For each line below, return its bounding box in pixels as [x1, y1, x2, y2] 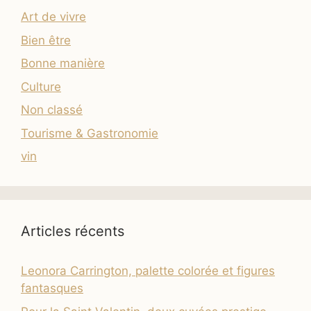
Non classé [21, 103, 83, 117]
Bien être [21, 33, 71, 47]
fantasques [21, 281, 83, 295]
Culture [21, 79, 61, 94]
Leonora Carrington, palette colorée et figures [21, 264, 275, 278]
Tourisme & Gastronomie [21, 126, 158, 140]
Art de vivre [21, 10, 86, 24]
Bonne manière [21, 56, 105, 70]
